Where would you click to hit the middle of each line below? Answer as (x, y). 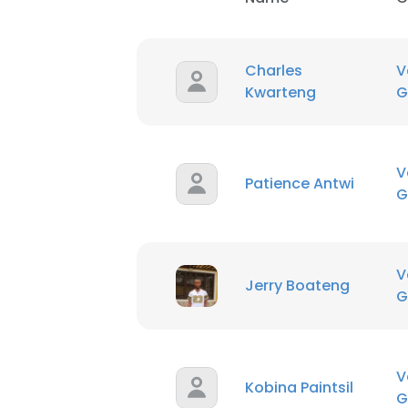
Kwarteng (280, 92)
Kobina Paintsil (299, 388)
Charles (274, 71)
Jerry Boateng (297, 286)
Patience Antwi (300, 184)
